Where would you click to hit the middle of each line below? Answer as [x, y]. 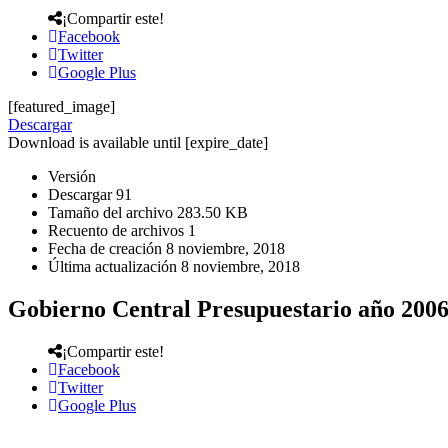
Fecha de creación [107, 248]
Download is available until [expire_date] [138, 142]
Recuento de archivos [118, 230]
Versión [72, 176]
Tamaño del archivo [112, 212]
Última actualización [114, 266]
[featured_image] [61, 106]
